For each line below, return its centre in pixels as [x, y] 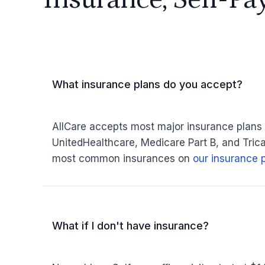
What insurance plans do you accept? [147, 84]
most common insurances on [122, 159]
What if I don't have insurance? [130, 226]
